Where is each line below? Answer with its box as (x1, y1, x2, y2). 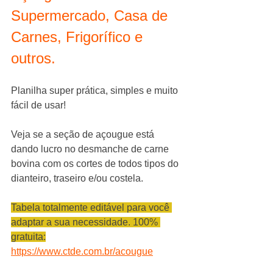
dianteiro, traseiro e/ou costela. (11, 173, 143, 183)
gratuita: (11, 232, 46, 242)
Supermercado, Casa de (11, 7, 172, 24)
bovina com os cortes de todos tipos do (11, 158, 181, 169)
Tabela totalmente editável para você (11, 202, 172, 213)
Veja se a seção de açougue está (11, 129, 157, 140)
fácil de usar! (11, 100, 66, 110)
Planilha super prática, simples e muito (11, 85, 180, 96)
